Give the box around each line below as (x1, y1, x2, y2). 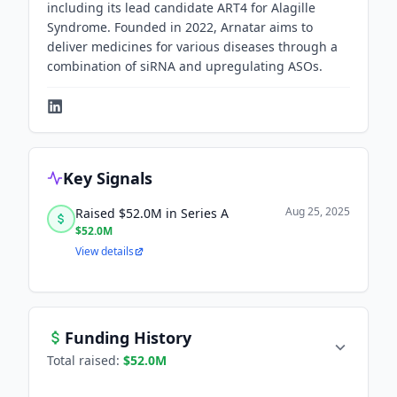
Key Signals (63, 167, 152, 189)
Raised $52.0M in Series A (75, 205, 229, 222)
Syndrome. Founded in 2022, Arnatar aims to (47, 19, 313, 35)
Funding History (65, 327, 191, 348)
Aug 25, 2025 (285, 204, 350, 219)
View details (75, 244, 134, 259)
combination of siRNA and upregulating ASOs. (47, 58, 323, 74)
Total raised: (47, 352, 123, 369)
